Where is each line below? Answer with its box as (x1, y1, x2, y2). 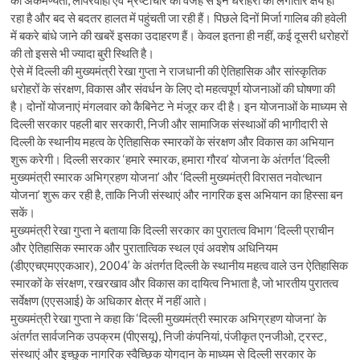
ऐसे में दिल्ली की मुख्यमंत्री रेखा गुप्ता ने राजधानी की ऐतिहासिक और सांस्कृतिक (10, 63, 327, 78)
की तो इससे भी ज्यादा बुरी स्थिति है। (10, 45, 155, 60)
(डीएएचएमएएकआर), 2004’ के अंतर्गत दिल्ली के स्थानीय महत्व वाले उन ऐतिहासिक (10, 257, 349, 272)
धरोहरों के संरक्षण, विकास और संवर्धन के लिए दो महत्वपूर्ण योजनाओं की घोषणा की (10, 80, 336, 96)
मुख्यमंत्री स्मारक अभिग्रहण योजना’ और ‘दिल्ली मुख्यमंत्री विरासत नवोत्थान (10, 169, 323, 184)
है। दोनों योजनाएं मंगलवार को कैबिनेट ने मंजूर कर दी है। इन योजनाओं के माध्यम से (10, 98, 348, 113)
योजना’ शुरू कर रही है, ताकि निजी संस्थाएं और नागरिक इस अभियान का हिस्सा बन (10, 186, 344, 202)
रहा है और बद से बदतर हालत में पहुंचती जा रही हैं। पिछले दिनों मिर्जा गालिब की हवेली (10, 10, 347, 25)
